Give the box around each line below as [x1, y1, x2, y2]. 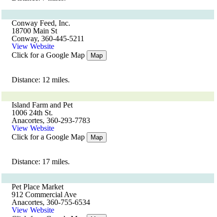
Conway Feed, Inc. [12, 19, 70, 27]
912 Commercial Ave [12, 190, 77, 199]
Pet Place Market [12, 183, 63, 191]
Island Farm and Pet [12, 101, 73, 109]
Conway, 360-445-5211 [12, 34, 84, 43]
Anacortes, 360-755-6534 [12, 198, 90, 206]
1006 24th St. [12, 108, 53, 117]
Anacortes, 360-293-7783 [12, 116, 90, 124]
